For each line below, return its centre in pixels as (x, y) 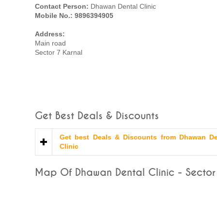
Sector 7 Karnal (59, 52)
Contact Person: (63, 6)
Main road (50, 43)
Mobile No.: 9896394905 (74, 15)
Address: (50, 34)
